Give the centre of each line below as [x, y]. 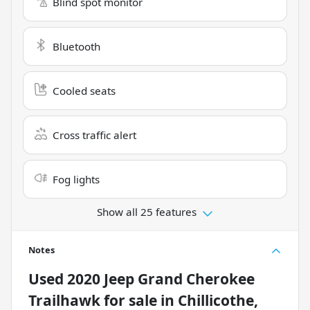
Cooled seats [84, 91]
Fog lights [76, 180]
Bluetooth [76, 47]
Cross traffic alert [94, 135]
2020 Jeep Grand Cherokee [161, 279]
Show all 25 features [147, 212]
